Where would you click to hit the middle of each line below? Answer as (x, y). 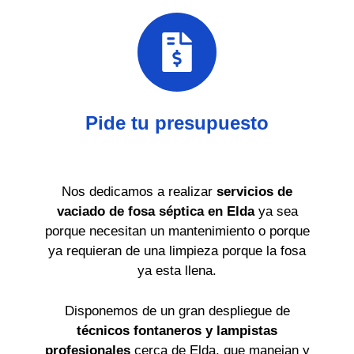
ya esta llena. (177, 271)
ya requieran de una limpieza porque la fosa (177, 251)
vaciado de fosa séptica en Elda (157, 211)
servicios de (254, 192)
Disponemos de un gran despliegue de (177, 311)
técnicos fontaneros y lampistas (177, 330)
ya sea (278, 211)
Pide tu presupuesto (177, 123)
